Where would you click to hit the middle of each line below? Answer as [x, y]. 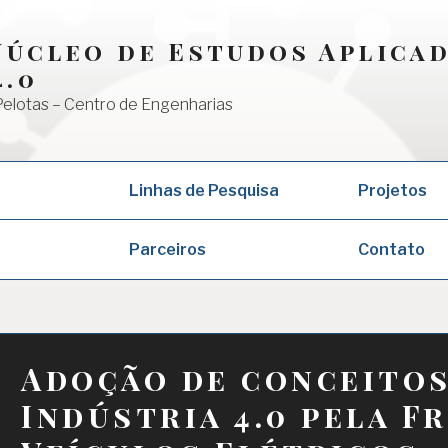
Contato [391, 249]
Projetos [392, 191]
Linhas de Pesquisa [203, 191]
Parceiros [167, 249]
